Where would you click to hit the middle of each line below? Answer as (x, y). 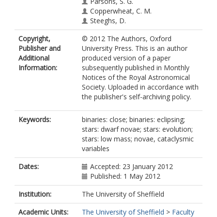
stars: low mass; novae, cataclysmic (138, 139)
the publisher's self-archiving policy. (137, 97)
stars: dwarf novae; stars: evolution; (137, 129)
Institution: (35, 194)
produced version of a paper (126, 58)
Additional (34, 58)
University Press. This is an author (135, 48)
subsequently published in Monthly (136, 68)
